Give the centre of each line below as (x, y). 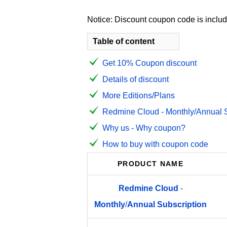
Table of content (124, 41)
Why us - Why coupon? (144, 128)
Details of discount (136, 79)
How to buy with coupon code (155, 144)
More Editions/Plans (139, 96)
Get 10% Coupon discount (149, 63)
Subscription (182, 204)
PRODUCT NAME (150, 164)
